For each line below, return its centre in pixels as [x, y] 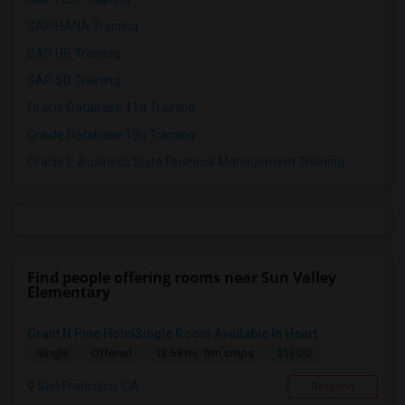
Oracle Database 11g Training [111, 108]
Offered [112, 353]
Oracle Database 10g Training [111, 135]
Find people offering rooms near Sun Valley [182, 278]
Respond [333, 387]
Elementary [69, 292]
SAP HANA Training [83, 27]
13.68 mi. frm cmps [204, 353]
